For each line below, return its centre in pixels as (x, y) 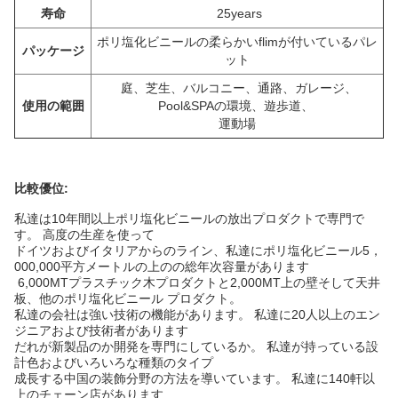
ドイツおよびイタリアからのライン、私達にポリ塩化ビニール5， (198, 251)
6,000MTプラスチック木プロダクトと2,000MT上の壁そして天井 (199, 283)
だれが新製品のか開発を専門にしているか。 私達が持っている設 (196, 346)
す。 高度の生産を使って (86, 235)
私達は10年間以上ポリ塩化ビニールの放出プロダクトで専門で (189, 219)
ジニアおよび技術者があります (103, 330)
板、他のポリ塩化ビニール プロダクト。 (130, 298)
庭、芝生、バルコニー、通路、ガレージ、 (239, 88)
